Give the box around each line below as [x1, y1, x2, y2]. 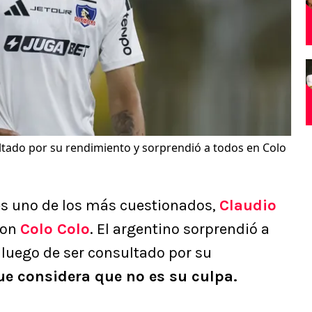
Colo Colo [20, 220, 90, 239]
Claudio [219, 196, 276, 215]
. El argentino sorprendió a [90, 220, 270, 239]
